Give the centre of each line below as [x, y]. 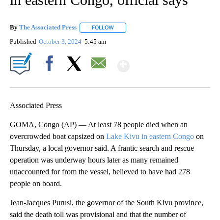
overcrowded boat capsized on [58, 136]
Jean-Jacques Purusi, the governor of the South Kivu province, [107, 202]
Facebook [51, 80]
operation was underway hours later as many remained [94, 160]
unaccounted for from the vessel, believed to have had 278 [100, 171]
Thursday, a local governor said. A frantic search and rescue [102, 148]
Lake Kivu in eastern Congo [150, 136]
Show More [168, 62]
